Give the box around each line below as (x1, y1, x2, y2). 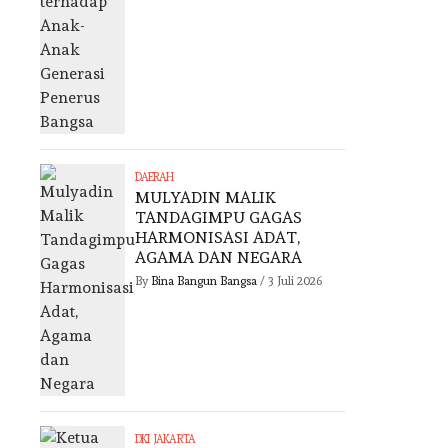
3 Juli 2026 (267, 274, 322, 288)
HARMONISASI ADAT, (134, 228, 300, 247)
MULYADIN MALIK (134, 188, 276, 207)
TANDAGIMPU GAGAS (134, 208, 302, 227)
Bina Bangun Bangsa (150, 274, 260, 288)
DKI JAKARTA (134, 433, 195, 446)
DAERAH (134, 171, 174, 184)
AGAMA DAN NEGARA (134, 248, 302, 267)
